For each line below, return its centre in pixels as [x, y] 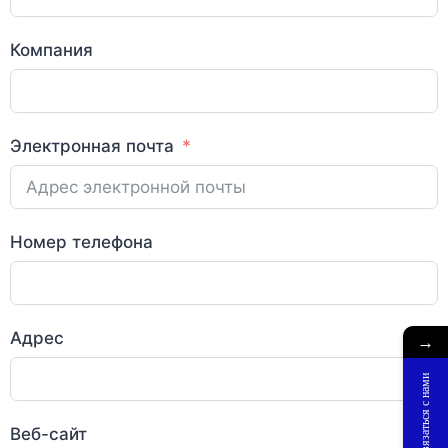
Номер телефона [81, 241]
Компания [51, 49]
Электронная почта [92, 145]
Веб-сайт [48, 433]
